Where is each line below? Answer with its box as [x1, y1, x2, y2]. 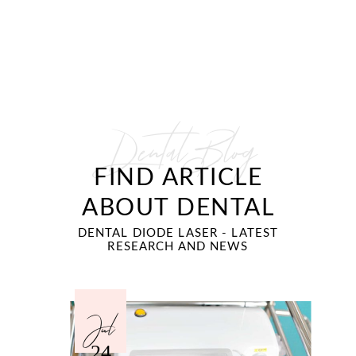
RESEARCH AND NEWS [107, 241, 249, 253]
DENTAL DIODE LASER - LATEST [77, 227, 279, 239]
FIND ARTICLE [94, 166, 262, 190]
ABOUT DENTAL [82, 196, 274, 220]
